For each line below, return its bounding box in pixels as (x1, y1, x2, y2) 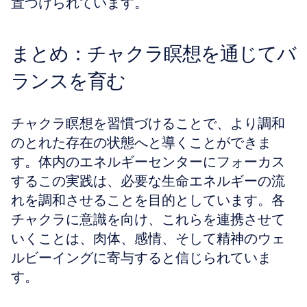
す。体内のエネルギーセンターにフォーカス (11, 153, 285, 171)
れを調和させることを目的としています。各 (11, 191, 285, 209)
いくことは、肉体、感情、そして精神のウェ (11, 230, 285, 247)
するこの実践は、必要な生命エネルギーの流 (11, 172, 285, 190)
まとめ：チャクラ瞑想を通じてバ (11, 41, 296, 66)
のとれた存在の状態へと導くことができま (11, 134, 271, 151)
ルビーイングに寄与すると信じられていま (11, 249, 271, 267)
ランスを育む (11, 69, 125, 93)
